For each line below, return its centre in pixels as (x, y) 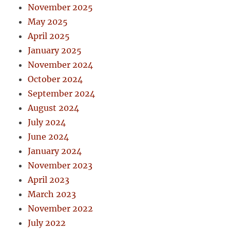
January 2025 (55, 50)
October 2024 (55, 79)
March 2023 (52, 194)
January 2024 (55, 151)
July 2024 (47, 122)
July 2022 (47, 223)
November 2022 (61, 208)
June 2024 (49, 136)
